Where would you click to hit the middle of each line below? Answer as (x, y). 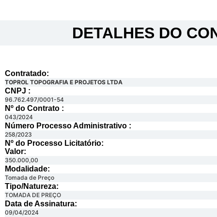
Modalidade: (27, 169)
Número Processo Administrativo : (68, 126)
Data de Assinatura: (41, 204)
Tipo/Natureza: (32, 186)
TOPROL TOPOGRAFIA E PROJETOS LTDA (64, 82)
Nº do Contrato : (34, 108)
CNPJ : (18, 91)
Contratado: (27, 74)
